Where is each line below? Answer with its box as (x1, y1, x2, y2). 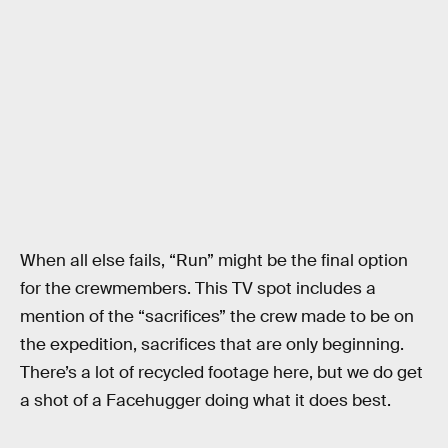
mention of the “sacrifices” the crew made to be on (20, 305, 414, 327)
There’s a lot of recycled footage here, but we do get (20, 361, 423, 383)
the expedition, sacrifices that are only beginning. (20, 333, 404, 355)
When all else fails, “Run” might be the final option (20, 249, 408, 271)
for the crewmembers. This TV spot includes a (20, 277, 376, 299)
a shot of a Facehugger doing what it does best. (20, 389, 391, 411)
